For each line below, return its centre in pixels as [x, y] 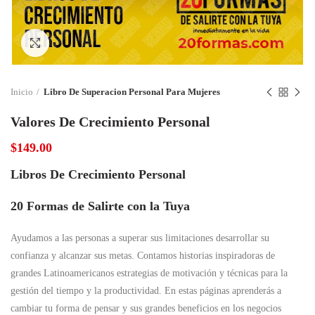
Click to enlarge [81, 43]
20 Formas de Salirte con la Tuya [100, 206]
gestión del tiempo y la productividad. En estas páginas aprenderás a [146, 291]
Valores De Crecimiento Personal [110, 122]
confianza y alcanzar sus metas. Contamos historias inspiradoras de [143, 256]
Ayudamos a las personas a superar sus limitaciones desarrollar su [140, 238]
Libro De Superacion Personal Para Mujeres [132, 92]
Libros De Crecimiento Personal [98, 174]
